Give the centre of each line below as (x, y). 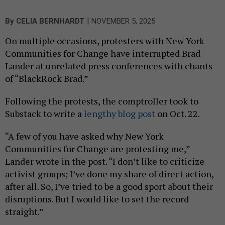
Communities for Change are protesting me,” (97, 149)
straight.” (24, 212)
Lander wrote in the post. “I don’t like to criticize (105, 161)
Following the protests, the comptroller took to (102, 101)
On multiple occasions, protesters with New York (105, 41)
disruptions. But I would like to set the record (97, 199)
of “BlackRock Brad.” (47, 79)
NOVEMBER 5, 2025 (123, 21)
